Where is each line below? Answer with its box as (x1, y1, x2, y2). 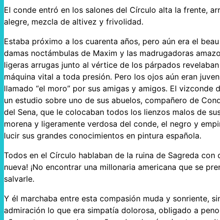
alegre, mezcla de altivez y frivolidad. (4, 17, 143, 27)
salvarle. (4, 174, 34, 184)
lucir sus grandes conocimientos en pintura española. (4, 131, 201, 141)
